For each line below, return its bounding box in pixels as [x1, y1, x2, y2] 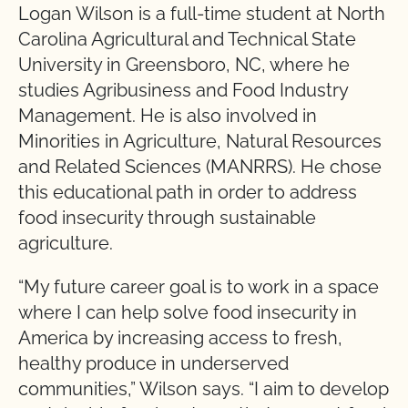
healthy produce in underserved [18, 352, 289, 374]
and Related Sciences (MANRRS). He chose [18, 156, 382, 178]
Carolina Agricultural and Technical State [18, 28, 356, 50]
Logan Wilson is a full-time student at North [18, 3, 385, 25]
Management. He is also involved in [18, 105, 317, 127]
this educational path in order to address [18, 181, 357, 203]
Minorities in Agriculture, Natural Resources [18, 130, 382, 152]
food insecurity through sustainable [18, 207, 316, 229]
